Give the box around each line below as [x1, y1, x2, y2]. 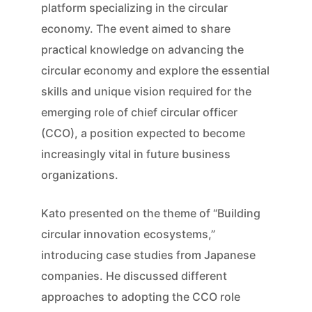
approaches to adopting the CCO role [41, 290, 240, 304]
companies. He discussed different [41, 269, 227, 283]
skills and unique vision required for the [41, 84, 251, 99]
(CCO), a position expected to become [41, 126, 245, 141]
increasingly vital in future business [41, 147, 231, 162]
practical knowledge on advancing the [41, 42, 244, 57]
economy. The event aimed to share [41, 22, 231, 36]
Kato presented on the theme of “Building [41, 206, 260, 221]
